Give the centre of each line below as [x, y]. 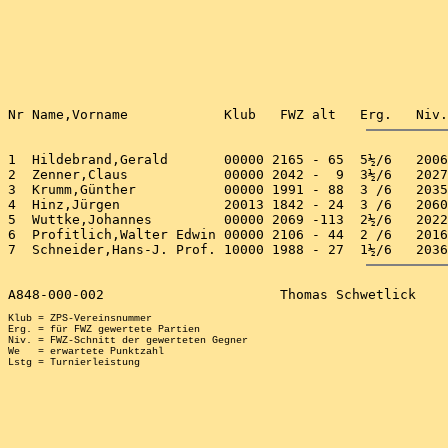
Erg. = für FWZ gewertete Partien [104, 329]
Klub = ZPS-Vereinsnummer [80, 318]
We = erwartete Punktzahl [86, 351]
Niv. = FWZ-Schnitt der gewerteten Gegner [128, 340]
